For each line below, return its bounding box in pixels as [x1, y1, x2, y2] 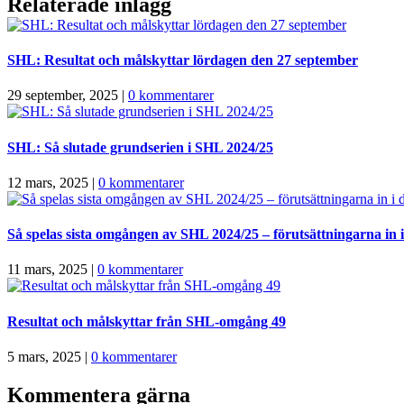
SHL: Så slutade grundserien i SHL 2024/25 [7, 139, 273, 155]
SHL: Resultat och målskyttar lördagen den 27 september [7, 52, 358, 69]
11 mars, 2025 [7, 262, 87, 278]
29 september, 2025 [7, 87, 118, 104]
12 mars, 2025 [7, 174, 88, 190]
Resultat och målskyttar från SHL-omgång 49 [7, 313, 286, 329]
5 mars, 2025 [7, 349, 81, 364]
